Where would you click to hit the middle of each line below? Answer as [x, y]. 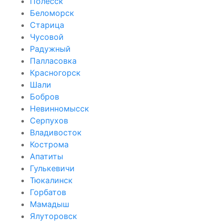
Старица [47, 25]
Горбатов [48, 192]
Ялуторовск [54, 216]
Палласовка [53, 60]
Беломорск [52, 13]
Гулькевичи [52, 168]
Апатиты [47, 156]
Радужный [50, 49]
